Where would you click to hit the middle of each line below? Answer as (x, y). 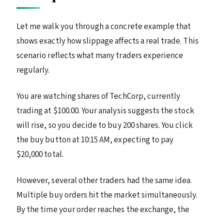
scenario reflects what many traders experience (100, 55)
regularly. (33, 70)
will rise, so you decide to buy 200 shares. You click (105, 125)
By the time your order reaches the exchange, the (103, 209)
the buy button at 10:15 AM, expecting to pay (95, 140)
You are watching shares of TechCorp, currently (99, 96)
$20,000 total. (40, 154)
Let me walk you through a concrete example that (104, 26)
